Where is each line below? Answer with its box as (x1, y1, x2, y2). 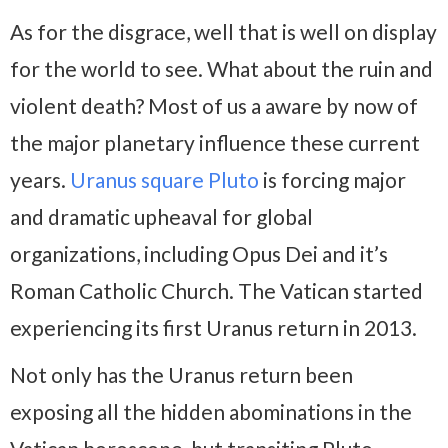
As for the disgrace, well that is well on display (10, 18, 437, 44)
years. (10, 166, 70, 192)
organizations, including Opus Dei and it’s (10, 240, 388, 266)
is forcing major (259, 166, 406, 192)
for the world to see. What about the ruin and (10, 55, 433, 81)
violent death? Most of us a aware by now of (10, 92, 418, 118)
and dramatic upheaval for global (10, 203, 313, 229)
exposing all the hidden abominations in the (10, 398, 412, 424)
